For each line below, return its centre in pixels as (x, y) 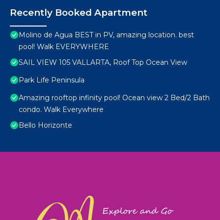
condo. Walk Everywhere (61, 110)
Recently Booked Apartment (79, 13)
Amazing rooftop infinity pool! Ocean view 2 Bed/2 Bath (114, 98)
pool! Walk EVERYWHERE (64, 47)
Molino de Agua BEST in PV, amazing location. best (106, 35)
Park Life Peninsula (52, 80)
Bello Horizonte (45, 125)
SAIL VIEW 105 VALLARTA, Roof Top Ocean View (103, 63)
